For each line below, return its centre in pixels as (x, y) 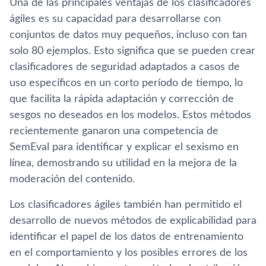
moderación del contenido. (72, 179)
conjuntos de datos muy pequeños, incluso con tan (128, 35)
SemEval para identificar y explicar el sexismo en (124, 147)
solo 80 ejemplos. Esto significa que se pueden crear (132, 51)
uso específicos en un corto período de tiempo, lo (126, 83)
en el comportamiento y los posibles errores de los (129, 253)
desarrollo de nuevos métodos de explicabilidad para (133, 221)
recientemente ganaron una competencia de (114, 131)
